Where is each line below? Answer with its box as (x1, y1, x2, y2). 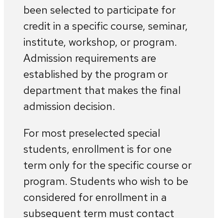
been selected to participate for (23, 2, 176, 17)
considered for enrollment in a (23, 190, 167, 204)
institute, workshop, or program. (23, 35, 177, 49)
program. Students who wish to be (23, 174, 188, 188)
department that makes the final (23, 83, 181, 97)
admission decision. (23, 99, 115, 113)
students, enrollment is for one (23, 142, 172, 156)
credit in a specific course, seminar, (23, 18, 188, 33)
